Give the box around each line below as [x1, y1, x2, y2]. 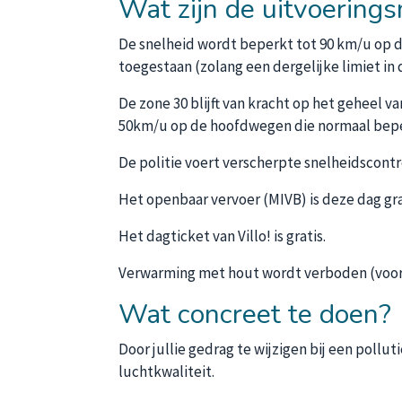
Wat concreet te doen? [118, 296, 391, 333]
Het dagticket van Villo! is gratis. [118, 226, 326, 246]
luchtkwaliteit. [118, 362, 214, 381]
